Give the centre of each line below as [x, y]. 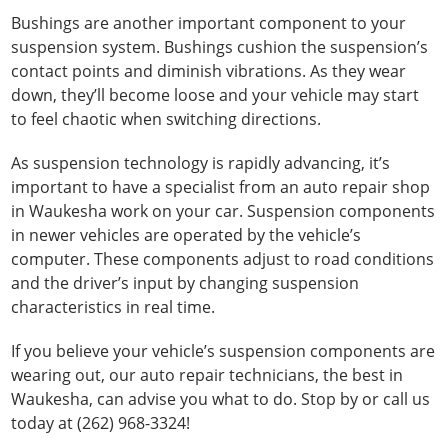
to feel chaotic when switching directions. [166, 119]
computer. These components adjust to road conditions [223, 259]
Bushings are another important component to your [209, 23]
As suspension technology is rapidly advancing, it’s [201, 163]
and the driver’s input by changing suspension [185, 283]
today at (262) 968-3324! [101, 423]
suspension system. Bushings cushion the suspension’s [220, 47]
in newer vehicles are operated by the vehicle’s [186, 235]
